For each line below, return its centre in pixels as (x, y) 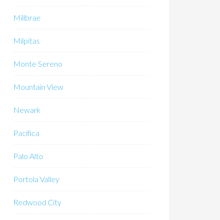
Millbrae (27, 17)
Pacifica (26, 133)
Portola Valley (36, 179)
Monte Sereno (38, 64)
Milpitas (27, 41)
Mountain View (38, 87)
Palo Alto (28, 156)
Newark (27, 110)
